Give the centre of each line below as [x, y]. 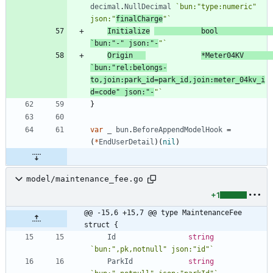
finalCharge [139, 19]
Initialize [129, 31]
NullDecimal [148, 6]
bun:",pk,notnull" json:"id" [152, 249]
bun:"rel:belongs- [131, 67]
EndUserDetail [126, 142]
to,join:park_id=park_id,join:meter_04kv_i [178, 80]
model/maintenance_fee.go [85, 179]
